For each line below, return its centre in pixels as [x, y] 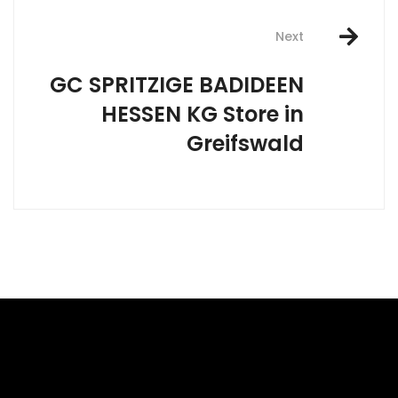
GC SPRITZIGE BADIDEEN [177, 85]
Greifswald [245, 144]
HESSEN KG [162, 115]
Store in [263, 115]
